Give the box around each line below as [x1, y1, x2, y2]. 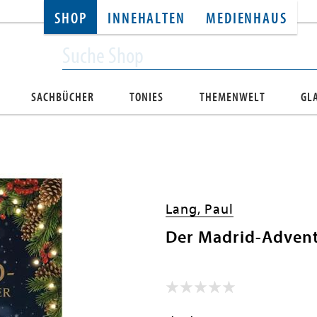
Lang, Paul [166, 201, 234, 217]
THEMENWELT [199, 90, 265, 105]
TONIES [129, 90, 164, 105]
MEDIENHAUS [206, 10, 287, 28]
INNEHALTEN [108, 10, 185, 28]
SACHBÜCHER [31, 90, 95, 105]
